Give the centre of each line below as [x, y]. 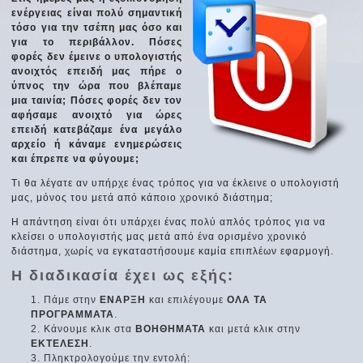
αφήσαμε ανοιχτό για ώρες [97, 115]
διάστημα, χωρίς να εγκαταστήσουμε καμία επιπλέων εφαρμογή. [173, 251]
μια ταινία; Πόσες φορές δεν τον [97, 100]
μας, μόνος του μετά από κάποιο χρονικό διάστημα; [143, 197]
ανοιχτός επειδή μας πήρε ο [97, 71]
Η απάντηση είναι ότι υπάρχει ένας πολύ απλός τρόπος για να [169, 222]
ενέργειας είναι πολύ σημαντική [97, 13]
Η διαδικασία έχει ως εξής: [123, 275]
